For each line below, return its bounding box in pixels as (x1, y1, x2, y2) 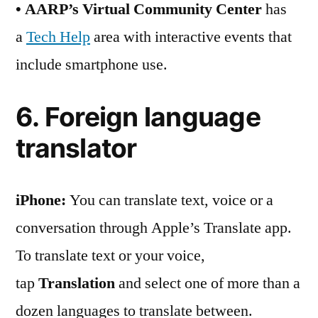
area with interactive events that (90, 27, 292, 47)
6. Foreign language (16, 101, 261, 133)
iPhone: (16, 190, 66, 210)
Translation (38, 273, 115, 293)
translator (16, 132, 137, 164)
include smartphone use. (16, 55, 168, 75)
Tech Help (26, 27, 90, 47)
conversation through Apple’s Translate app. (16, 218, 292, 238)
